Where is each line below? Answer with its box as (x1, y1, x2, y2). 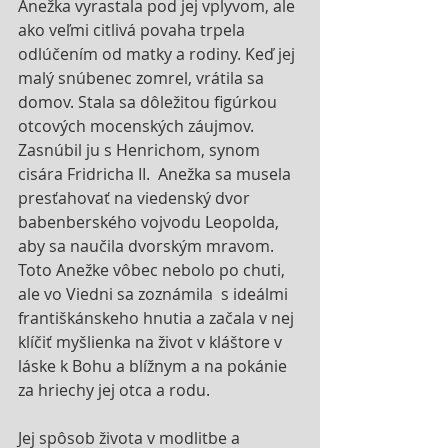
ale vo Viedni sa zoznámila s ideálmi (18, 282, 292, 305)
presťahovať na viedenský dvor (18, 186, 254, 209)
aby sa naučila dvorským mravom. (18, 234, 278, 257)
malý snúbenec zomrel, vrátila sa (18, 66, 268, 89)
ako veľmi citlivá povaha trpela (18, 18, 249, 41)
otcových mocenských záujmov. (18, 114, 258, 137)
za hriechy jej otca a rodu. (18, 378, 214, 401)
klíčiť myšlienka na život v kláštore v (18, 330, 286, 353)
